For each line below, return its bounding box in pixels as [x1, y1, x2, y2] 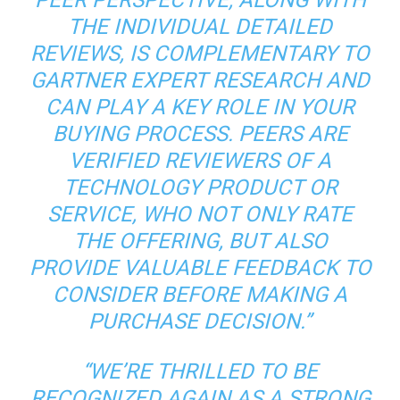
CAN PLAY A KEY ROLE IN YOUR [46, 95, 354, 120]
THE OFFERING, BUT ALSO [72, 229, 328, 254]
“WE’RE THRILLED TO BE [82, 359, 318, 384]
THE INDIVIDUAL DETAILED [68, 14, 332, 39]
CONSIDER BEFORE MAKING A [53, 282, 347, 307]
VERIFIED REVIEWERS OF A [69, 148, 331, 173]
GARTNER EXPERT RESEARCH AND [30, 68, 370, 93]
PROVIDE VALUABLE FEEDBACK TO [29, 255, 371, 280]
